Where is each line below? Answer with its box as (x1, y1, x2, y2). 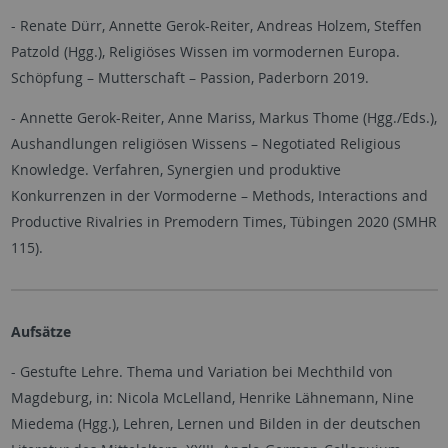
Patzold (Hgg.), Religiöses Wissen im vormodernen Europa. (10, 42, 400, 61)
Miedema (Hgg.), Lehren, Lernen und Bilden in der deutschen (10, 414, 421, 433)
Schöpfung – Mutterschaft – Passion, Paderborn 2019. (10, 68, 369, 87)
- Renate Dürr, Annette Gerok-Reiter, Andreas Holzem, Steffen (10, 16, 422, 35)
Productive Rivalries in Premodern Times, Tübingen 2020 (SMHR (10, 212, 437, 231)
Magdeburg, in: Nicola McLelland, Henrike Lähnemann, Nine (10, 388, 414, 407)
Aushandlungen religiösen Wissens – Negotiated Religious (10, 134, 401, 153)
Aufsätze (10, 322, 71, 341)
